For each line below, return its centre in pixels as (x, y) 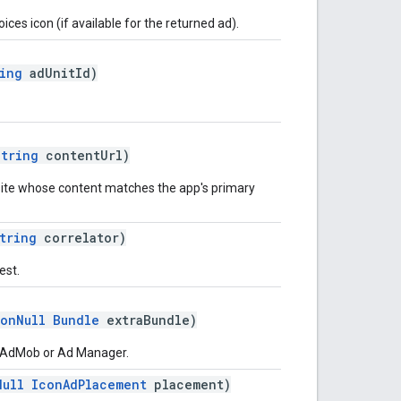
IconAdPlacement (89, 384)
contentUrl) (84, 155)
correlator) (81, 237)
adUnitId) (60, 73)
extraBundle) (148, 320)
